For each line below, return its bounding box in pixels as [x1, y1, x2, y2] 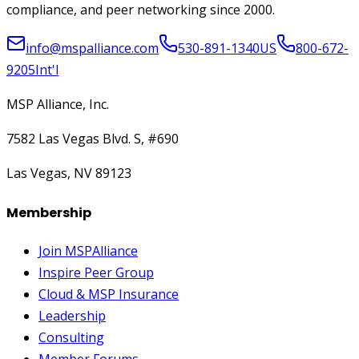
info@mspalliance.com [26, 39, 159, 58]
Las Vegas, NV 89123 [6, 164, 131, 183]
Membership [6, 203, 91, 222]
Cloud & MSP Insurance [38, 284, 179, 303]
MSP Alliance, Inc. [6, 95, 109, 114]
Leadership [38, 306, 106, 325]
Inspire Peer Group [38, 263, 154, 281]
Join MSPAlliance [38, 241, 138, 260]
